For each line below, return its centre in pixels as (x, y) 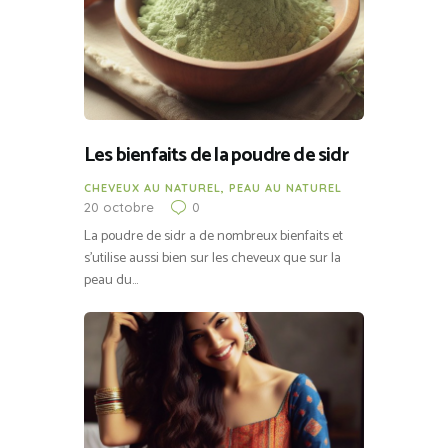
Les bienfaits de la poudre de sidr (216, 156)
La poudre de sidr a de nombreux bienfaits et (213, 236)
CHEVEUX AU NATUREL (152, 188)
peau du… (111, 280)
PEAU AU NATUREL (285, 188)
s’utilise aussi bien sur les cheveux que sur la (212, 258)
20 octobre (119, 207)
